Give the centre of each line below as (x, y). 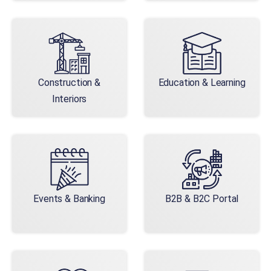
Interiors (69, 99)
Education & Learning (202, 82)
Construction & (69, 82)
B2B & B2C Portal (202, 198)
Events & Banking (69, 198)
